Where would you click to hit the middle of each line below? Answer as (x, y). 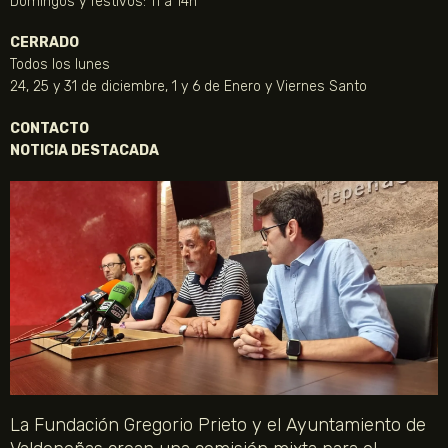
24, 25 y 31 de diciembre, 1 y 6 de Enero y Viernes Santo (188, 87)
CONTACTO (49, 128)
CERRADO (44, 43)
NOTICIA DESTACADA (84, 150)
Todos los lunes (60, 65)
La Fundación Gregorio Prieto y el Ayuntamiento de (218, 425)
